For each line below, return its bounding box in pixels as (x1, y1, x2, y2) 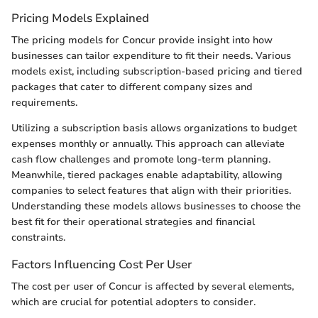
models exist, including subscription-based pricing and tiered (11, 64, 302, 78)
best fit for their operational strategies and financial (11, 214, 255, 229)
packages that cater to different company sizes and (11, 79, 253, 94)
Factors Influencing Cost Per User (11, 256, 192, 273)
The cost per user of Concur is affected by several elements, (11, 280, 294, 293)
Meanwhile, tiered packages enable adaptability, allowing (11, 168, 283, 182)
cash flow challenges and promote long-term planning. (11, 152, 270, 166)
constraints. (11, 230, 65, 244)
